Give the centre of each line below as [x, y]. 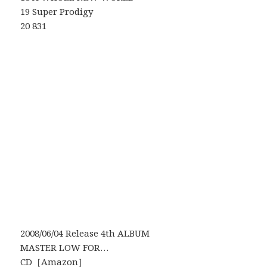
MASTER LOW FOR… [65, 248]
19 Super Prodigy [57, 12]
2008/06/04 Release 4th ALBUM [85, 233]
